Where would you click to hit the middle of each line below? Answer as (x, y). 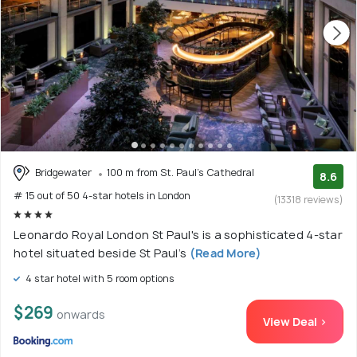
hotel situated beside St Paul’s (100, 253)
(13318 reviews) (309, 199)
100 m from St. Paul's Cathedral (180, 172)
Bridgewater (63, 172)
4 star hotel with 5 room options (99, 279)
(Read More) (224, 253)
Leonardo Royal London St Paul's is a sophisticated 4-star (178, 235)
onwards (81, 315)
